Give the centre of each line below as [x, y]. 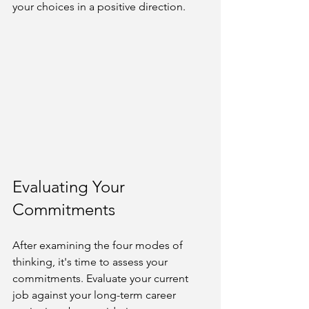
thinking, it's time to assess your [91, 261]
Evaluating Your [71, 186]
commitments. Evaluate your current [102, 278]
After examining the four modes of [99, 245]
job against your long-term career [96, 295]
